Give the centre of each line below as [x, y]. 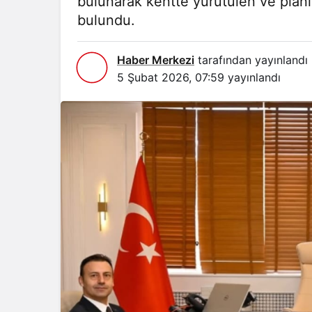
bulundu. [106, 20]
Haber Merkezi [156, 60]
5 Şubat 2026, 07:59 [171, 77]
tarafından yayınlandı [251, 60]
